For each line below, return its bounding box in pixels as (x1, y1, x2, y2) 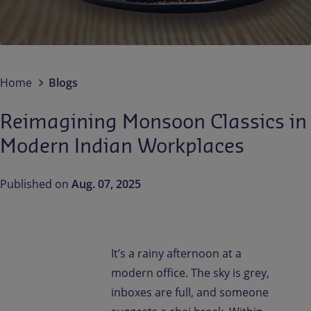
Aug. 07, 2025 (72, 176, 141, 192)
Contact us (28, 4, 85, 19)
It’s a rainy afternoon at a (111, 246, 242, 261)
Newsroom (195, 44, 242, 57)
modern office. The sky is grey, (111, 265, 269, 280)
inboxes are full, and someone (111, 285, 269, 300)
